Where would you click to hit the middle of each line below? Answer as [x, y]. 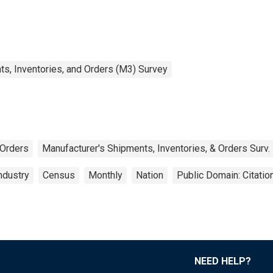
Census [59, 175]
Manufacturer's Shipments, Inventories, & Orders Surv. [156, 148]
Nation [150, 175]
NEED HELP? [223, 261]
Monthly [105, 175]
